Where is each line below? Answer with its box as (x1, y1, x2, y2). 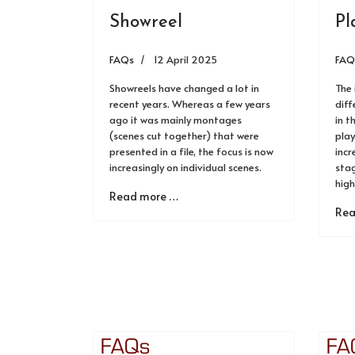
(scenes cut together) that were (109, 128, 259, 143)
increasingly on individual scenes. (109, 160, 261, 174)
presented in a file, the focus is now (109, 144, 273, 158)
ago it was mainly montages (109, 113, 242, 127)
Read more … (109, 189, 178, 204)
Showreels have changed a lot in (109, 81, 259, 95)
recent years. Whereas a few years (109, 97, 270, 111)
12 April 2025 (154, 52, 217, 67)
